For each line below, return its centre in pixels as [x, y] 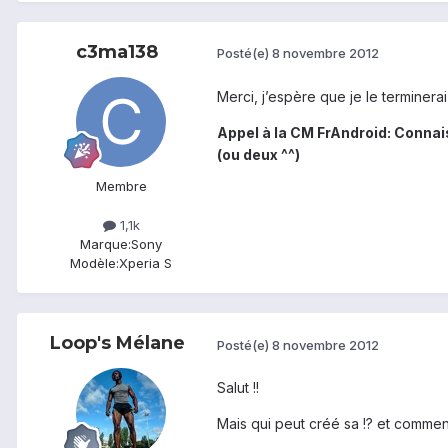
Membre [121, 185]
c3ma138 [117, 51]
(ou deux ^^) [258, 154]
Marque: [105, 244]
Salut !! [238, 388]
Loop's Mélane [117, 343]
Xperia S [145, 263]
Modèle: [94, 263]
